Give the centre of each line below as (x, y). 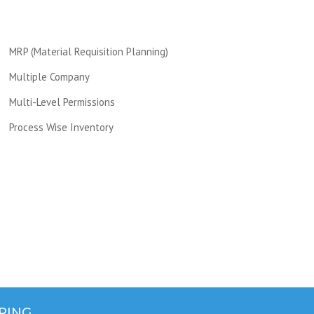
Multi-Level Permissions (62, 102)
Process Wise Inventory (61, 127)
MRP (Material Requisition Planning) (89, 52)
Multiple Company (49, 77)
